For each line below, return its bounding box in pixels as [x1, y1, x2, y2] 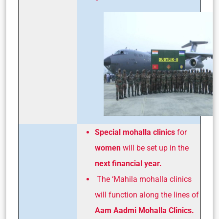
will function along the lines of [95, 190, 199, 200]
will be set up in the [123, 143, 189, 153]
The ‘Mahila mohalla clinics [95, 175, 192, 184]
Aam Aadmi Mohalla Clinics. [95, 206, 194, 216]
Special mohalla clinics [95, 128, 177, 137]
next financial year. [95, 159, 162, 169]
